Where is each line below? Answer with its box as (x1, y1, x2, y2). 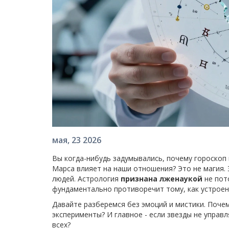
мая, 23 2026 (52, 134, 101, 146)
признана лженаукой (121, 174, 202, 184)
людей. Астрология (52, 174, 121, 184)
